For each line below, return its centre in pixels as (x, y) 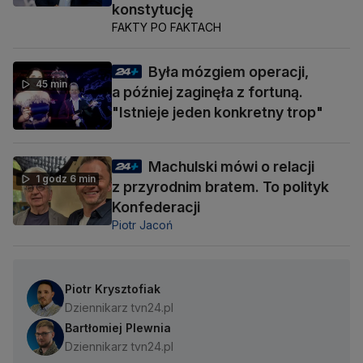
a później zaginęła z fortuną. (207, 92)
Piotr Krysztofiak (113, 289)
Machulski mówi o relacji (231, 167)
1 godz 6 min (66, 179)
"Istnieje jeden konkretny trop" (218, 112)
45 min (51, 83)
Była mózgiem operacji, (228, 71)
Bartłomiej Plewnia (118, 328)
